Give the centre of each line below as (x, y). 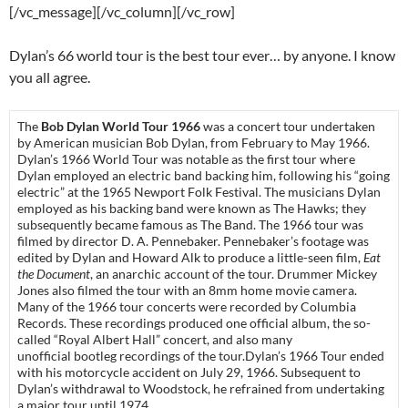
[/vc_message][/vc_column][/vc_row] (122, 12)
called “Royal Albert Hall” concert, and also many (155, 340)
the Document (54, 274)
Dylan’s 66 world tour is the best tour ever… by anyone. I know (202, 56)
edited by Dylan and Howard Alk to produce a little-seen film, (190, 258)
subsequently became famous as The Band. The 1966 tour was (190, 225)
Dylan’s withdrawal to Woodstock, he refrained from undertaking (201, 389)
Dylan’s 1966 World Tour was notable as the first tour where (186, 159)
